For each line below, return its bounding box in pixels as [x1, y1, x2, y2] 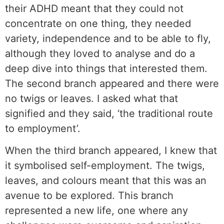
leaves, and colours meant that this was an [5, 174, 206, 186]
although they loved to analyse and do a [5, 47, 195, 59]
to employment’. [5, 122, 80, 134]
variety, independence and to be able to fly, [5, 32, 211, 44]
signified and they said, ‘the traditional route [5, 107, 213, 119]
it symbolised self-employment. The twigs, [5, 159, 205, 171]
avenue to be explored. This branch [5, 189, 173, 201]
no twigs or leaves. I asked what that [5, 92, 178, 104]
